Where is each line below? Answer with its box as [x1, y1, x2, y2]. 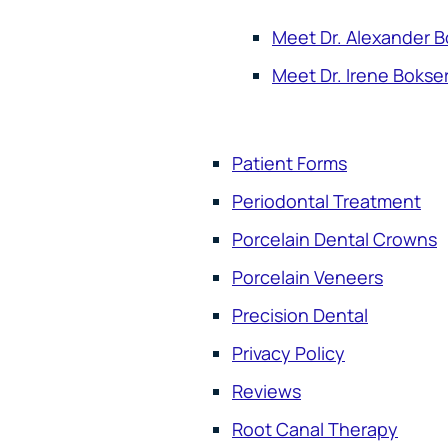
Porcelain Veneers [232, 264, 383, 289]
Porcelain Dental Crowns [232, 226, 437, 251]
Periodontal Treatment [232, 188, 421, 213]
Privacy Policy [232, 340, 345, 365]
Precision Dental [232, 302, 368, 327]
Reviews [232, 378, 301, 403]
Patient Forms [232, 150, 347, 175]
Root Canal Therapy [232, 416, 398, 441]
